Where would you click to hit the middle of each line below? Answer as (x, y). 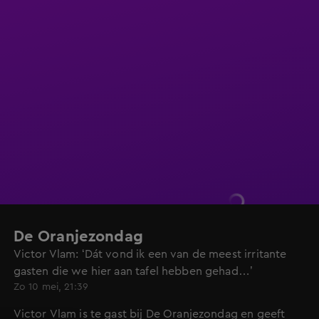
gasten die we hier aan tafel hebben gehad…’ (133, 271)
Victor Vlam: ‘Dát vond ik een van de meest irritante (150, 254)
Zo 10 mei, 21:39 (51, 287)
